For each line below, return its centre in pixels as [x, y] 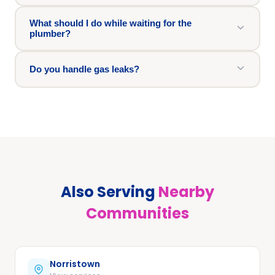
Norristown [75, 264]
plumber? [50, 34]
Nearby [186, 192]
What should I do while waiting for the [110, 23]
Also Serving [110, 192]
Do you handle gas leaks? [84, 69]
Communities [137, 213]
